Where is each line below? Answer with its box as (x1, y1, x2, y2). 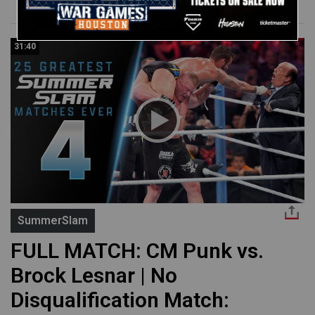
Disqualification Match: (11, 287, 229, 312)
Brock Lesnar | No (11, 262, 177, 288)
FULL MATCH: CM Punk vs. (11, 238, 264, 263)
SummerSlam (18, 213, 88, 227)
